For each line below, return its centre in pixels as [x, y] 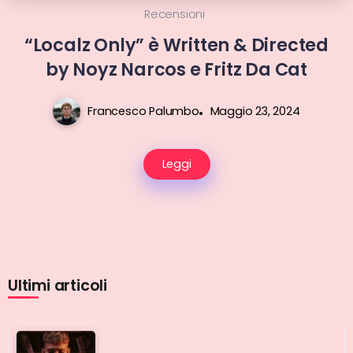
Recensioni [175, 15]
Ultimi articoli [58, 286]
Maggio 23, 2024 [255, 111]
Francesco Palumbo [143, 111]
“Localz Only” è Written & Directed [176, 45]
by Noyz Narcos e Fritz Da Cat [176, 70]
